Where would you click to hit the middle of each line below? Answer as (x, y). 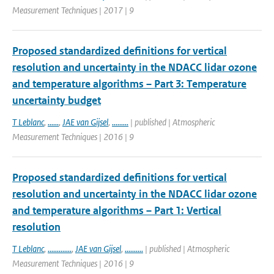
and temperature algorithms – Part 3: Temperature (129, 84)
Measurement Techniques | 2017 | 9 (73, 10)
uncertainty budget (57, 100)
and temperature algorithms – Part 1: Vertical (117, 210)
